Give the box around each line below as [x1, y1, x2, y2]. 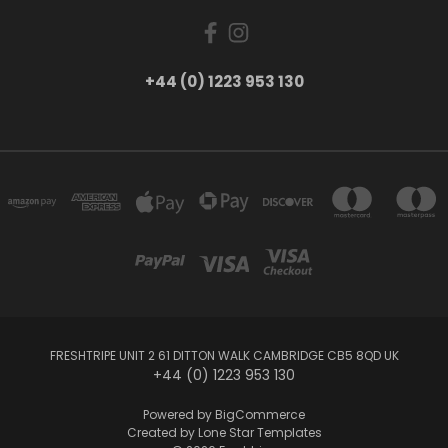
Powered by [143, 405, 215, 423]
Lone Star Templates [197, 423, 322, 441]
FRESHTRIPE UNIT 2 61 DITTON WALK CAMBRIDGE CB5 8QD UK [49, 346, 399, 364]
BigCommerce [215, 405, 305, 423]
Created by [126, 423, 198, 441]
